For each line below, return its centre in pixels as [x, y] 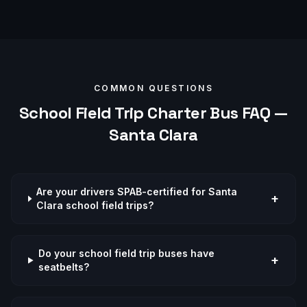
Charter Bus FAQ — [216, 113]
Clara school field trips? [95, 205]
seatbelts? [63, 267]
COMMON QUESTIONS [153, 88]
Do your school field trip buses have [126, 253]
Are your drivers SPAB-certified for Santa [137, 192]
